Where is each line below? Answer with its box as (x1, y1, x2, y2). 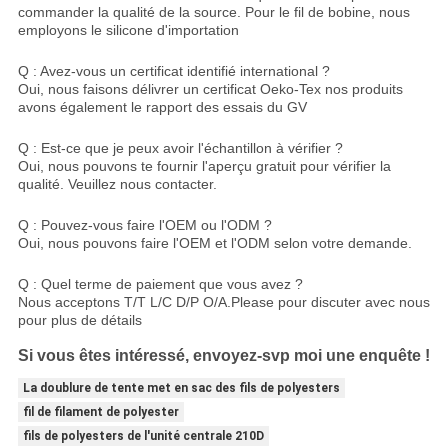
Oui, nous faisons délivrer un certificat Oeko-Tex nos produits (17, 80, 403, 97)
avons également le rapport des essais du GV (17, 98, 307, 115)
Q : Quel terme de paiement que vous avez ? (17, 275, 303, 292)
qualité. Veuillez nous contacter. (17, 175, 217, 192)
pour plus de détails (17, 311, 142, 328)
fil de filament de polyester (22, 404, 179, 419)
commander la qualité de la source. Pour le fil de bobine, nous (17, 3, 410, 20)
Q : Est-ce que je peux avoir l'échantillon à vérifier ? (17, 139, 343, 156)
